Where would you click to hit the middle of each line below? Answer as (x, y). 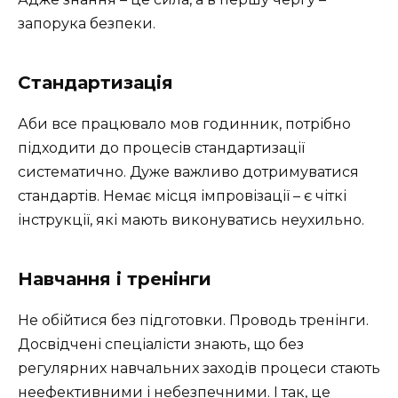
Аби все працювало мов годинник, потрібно (184, 124)
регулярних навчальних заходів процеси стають (199, 369)
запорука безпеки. (87, 24)
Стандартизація (96, 83)
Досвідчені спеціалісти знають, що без (161, 345)
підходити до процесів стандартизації (161, 148)
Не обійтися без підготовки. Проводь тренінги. (193, 321)
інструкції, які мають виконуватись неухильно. (191, 220)
